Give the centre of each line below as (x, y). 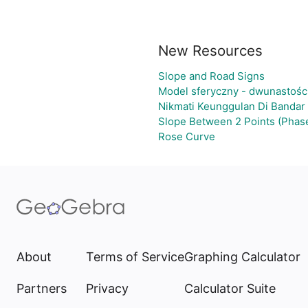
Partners (42, 288)
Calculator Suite (230, 288)
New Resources (210, 51)
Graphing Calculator (242, 257)
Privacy (107, 288)
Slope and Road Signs (211, 76)
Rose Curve (186, 136)
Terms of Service (135, 257)
